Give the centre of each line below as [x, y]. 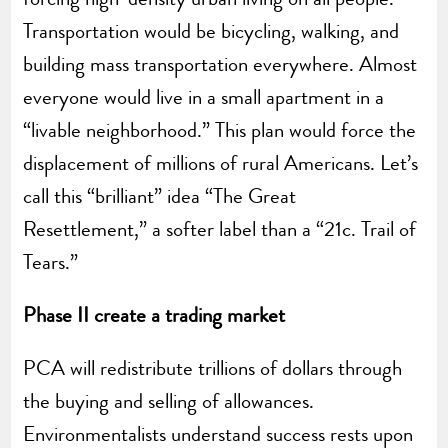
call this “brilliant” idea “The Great [160, 196]
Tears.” [51, 262]
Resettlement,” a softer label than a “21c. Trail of [220, 229]
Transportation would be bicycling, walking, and [211, 31]
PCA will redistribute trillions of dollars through [213, 368]
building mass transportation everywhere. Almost [220, 64]
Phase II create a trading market [154, 315]
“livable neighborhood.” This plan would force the [220, 130]
